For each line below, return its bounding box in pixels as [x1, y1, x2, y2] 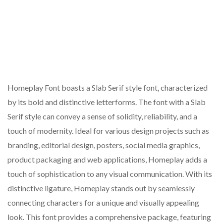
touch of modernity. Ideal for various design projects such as [7, 126, 209, 136]
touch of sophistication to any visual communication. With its [7, 169, 212, 179]
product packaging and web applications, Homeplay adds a [7, 155, 207, 165]
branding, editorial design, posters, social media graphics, [7, 140, 200, 150]
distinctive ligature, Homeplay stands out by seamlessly [7, 183, 195, 193]
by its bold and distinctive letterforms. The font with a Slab [7, 97, 206, 107]
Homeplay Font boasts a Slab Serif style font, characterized [7, 83, 208, 93]
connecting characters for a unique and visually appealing [7, 198, 199, 208]
